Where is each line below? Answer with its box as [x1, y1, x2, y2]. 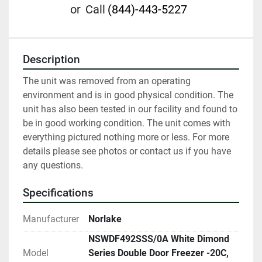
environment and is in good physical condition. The [23, 89, 233, 101]
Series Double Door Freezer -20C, [88, 247, 229, 258]
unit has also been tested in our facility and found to [23, 103, 237, 115]
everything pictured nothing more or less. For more [23, 131, 229, 143]
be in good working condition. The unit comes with [23, 117, 230, 129]
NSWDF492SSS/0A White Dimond [88, 233, 229, 244]
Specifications [23, 186, 94, 199]
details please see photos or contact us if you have [23, 145, 231, 157]
